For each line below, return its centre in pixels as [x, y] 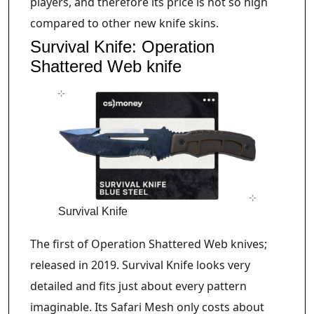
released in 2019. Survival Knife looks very [140, 265]
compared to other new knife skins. [124, 23]
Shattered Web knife [106, 66]
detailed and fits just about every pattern [138, 286]
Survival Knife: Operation [122, 46]
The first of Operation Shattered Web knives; [149, 244]
